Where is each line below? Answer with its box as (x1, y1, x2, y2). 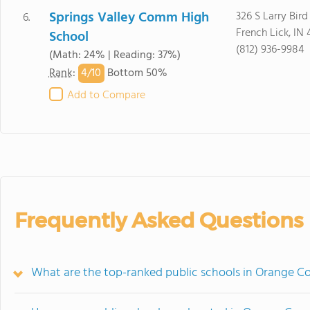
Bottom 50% (104, 64, 167, 83)
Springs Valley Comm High (48, 7, 209, 29)
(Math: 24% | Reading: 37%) (48, 46, 181, 64)
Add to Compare (66, 86, 145, 104)
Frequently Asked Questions (15, 208, 303, 233)
